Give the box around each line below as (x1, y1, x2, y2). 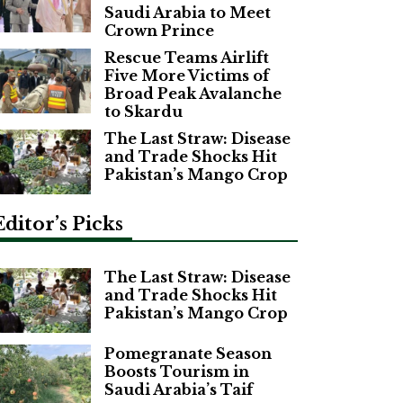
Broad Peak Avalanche (104, 84, 282, 103)
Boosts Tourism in (104, 362, 249, 381)
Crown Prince (104, 21, 214, 40)
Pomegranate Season (104, 344, 272, 363)
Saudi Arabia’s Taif (104, 380, 253, 399)
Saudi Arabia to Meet (104, 3, 271, 22)
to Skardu (104, 102, 183, 121)
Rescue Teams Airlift (104, 48, 269, 67)
